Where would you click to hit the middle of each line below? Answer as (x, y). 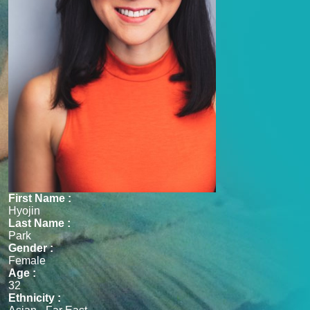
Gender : (31, 248)
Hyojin (24, 211)
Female (27, 261)
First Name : (40, 199)
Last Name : (39, 224)
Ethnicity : (35, 298)
